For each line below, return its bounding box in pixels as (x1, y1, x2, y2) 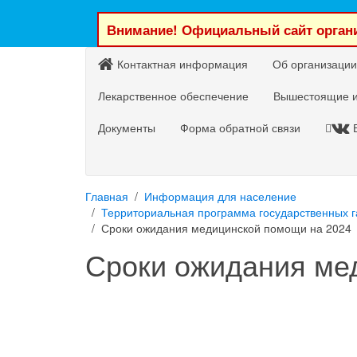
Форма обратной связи (180, 120, 300, 135)
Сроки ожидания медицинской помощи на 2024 (101, 220, 351, 236)
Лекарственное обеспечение (98, 88, 249, 104)
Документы (98, 120, 155, 135)
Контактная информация (117, 56, 248, 72)
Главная (85, 188, 128, 204)
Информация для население (144, 188, 296, 204)
